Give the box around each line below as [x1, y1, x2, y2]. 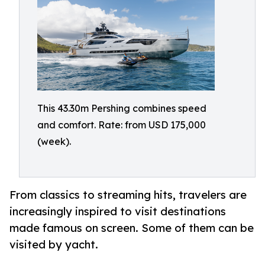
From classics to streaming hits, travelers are [9, 188, 247, 202]
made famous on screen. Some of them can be [9, 221, 254, 235]
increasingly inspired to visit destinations [9, 205, 226, 218]
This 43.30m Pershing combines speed [37, 102, 206, 114]
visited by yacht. [9, 238, 98, 251]
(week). [37, 135, 71, 147]
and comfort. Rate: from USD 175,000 [37, 119, 206, 131]
